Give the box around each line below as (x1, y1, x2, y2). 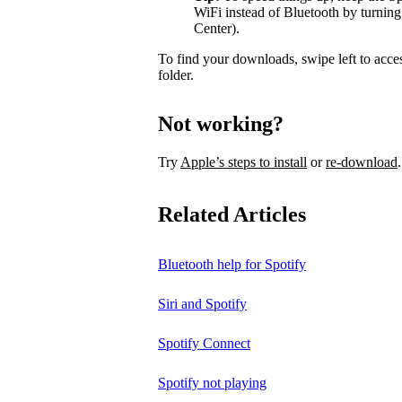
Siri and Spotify (158, 295, 247, 311)
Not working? (158, 112, 284, 136)
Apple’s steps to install (180, 153, 307, 170)
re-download (326, 153, 398, 170)
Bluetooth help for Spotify (158, 256, 306, 272)
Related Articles (158, 202, 306, 226)
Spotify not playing (158, 374, 267, 390)
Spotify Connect (158, 335, 250, 351)
